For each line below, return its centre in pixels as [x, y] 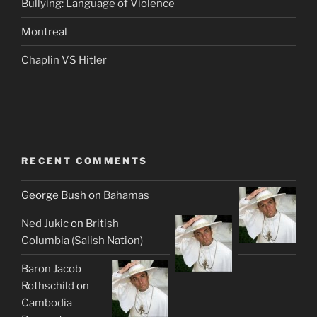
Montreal [44, 31]
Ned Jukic [45, 223]
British [102, 223]
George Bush [54, 195]
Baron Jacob [51, 269]
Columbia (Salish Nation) [82, 240]
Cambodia [47, 302]
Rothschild [48, 286]
